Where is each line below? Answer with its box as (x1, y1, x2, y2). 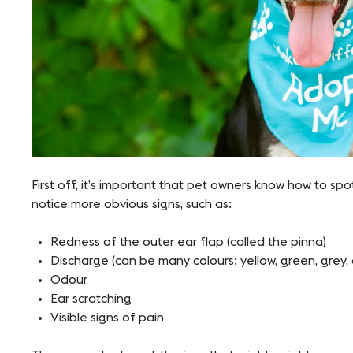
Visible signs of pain (50, 311, 164, 325)
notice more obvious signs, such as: (32, 198, 232, 211)
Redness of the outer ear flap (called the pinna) (50, 236, 326, 249)
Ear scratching (50, 292, 132, 306)
